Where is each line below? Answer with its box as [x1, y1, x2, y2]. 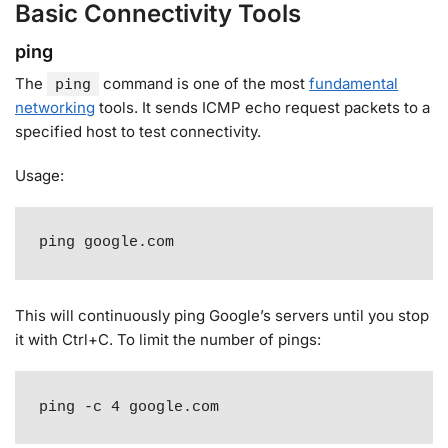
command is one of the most [99, 74, 310, 94]
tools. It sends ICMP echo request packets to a [95, 98, 430, 118]
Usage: [15, 165, 64, 185]
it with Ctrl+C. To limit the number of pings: [15, 330, 321, 349]
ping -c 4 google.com [39, 398, 220, 416]
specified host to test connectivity [15, 122, 257, 142]
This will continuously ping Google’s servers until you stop [15, 306, 429, 325]
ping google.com [39, 234, 175, 252]
